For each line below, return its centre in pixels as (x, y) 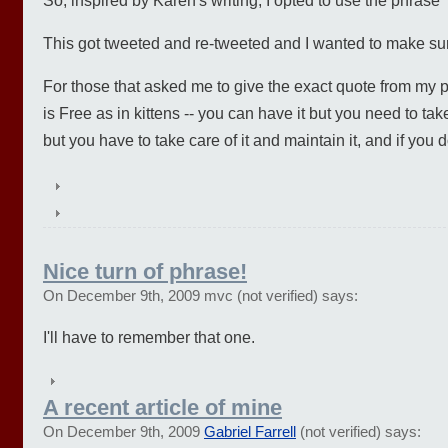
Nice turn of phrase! (145, 271)
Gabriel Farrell (250, 431)
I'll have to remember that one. (149, 337)
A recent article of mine (162, 407)
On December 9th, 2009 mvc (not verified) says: (200, 295)
